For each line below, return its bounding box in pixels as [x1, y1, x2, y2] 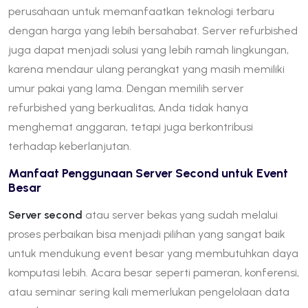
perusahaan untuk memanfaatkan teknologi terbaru [8, 4, 274, 18]
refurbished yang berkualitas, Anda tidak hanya [8, 100, 248, 114]
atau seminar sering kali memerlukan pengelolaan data [8, 285, 289, 298]
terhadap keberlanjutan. [8, 139, 131, 153]
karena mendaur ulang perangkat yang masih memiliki [8, 62, 285, 76]
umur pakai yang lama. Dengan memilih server [8, 81, 244, 95]
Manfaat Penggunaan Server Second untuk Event [8, 165, 288, 181]
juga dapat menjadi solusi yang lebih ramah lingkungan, [8, 43, 289, 56]
